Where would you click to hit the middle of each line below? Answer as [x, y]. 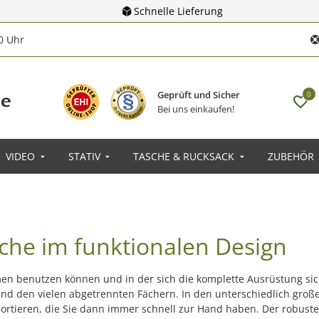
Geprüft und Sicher [198, 94]
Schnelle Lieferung [178, 11]
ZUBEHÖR [291, 156]
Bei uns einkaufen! [195, 109]
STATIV [84, 156]
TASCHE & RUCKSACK [184, 156]
